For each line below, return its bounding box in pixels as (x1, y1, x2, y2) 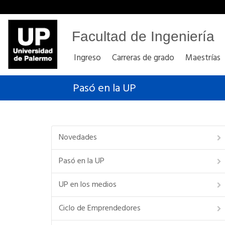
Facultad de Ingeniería (72, 29, 214, 44)
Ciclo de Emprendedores (59, 202, 141, 215)
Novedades (59, 131, 97, 144)
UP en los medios (59, 178, 117, 191)
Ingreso (74, 51, 101, 65)
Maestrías (185, 51, 220, 65)
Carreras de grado (112, 51, 174, 65)
